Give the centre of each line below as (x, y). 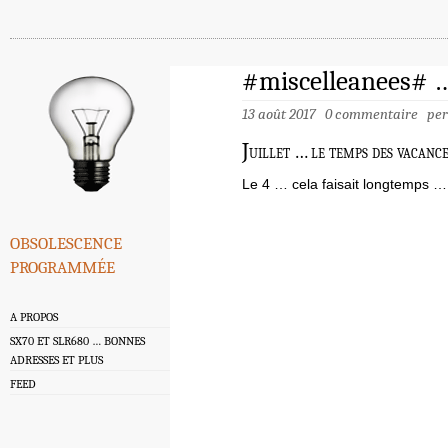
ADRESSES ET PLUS (56, 360)
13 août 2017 (283, 114)
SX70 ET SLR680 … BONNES (77, 341)
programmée (62, 265)
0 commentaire (371, 114)
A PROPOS (34, 317)
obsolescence (66, 241)
